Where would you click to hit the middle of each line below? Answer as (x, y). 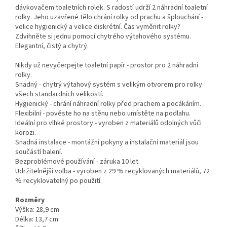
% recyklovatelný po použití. (59, 181)
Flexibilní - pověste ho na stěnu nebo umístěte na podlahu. (103, 114)
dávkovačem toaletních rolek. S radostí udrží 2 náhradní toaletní (111, 8)
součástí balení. (39, 152)
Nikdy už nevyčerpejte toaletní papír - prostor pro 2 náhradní (107, 66)
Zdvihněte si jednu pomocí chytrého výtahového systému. (103, 37)
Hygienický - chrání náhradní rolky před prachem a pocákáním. (108, 104)
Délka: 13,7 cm (37, 220)
